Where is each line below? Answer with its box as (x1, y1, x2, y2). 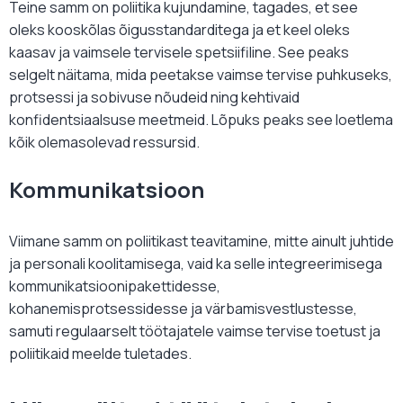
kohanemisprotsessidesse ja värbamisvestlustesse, (9, 299, 357, 319)
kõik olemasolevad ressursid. (9, 132, 200, 153)
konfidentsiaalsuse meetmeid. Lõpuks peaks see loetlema (9, 110, 393, 130)
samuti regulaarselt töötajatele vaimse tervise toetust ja (9, 321, 381, 342)
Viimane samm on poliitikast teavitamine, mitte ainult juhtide (9, 231, 394, 252)
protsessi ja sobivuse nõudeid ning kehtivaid (9, 87, 300, 108)
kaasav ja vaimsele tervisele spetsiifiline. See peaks (9, 42, 349, 63)
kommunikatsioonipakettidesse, (9, 276, 220, 297)
